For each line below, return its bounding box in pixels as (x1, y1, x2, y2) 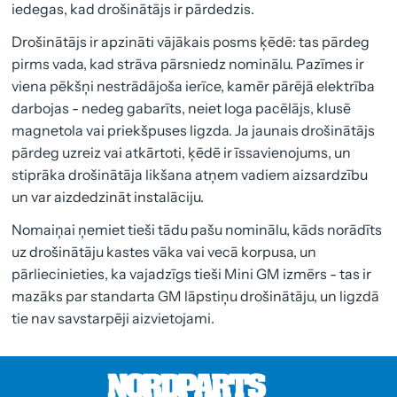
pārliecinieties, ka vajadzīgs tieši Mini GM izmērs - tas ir (12, 265, 372, 284)
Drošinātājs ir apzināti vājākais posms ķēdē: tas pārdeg (12, 33, 370, 51)
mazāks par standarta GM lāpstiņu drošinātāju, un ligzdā (12, 287, 380, 306)
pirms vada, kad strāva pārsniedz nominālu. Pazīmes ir (12, 55, 365, 74)
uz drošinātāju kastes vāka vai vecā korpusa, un (12, 243, 317, 261)
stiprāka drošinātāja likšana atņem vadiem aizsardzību (12, 166, 369, 184)
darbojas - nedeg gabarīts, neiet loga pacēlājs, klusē (12, 99, 352, 118)
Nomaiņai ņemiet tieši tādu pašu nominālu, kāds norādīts (12, 221, 383, 239)
